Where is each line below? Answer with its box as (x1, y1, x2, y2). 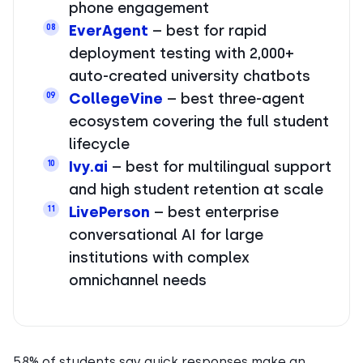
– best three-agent (163, 90, 305, 107)
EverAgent (69, 22, 148, 39)
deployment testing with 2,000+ (69, 45, 294, 62)
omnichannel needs (69, 271, 207, 288)
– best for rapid (148, 22, 267, 39)
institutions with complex (69, 249, 250, 266)
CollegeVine (69, 90, 163, 107)
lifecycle (69, 135, 130, 152)
